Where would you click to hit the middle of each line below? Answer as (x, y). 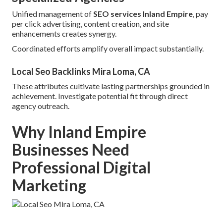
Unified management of (53, 14)
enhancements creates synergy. (64, 34)
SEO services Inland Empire (143, 14)
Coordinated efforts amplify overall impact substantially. (108, 49)
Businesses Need (71, 150)
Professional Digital (81, 167)
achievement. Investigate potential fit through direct (100, 96)
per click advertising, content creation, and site (90, 24)
